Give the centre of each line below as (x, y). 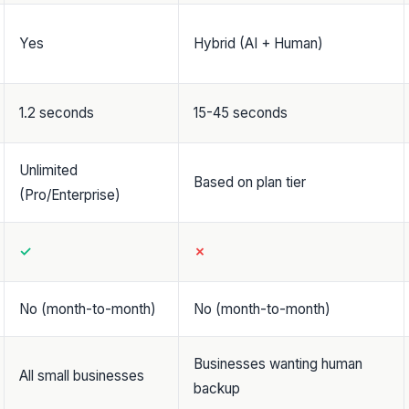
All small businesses (82, 376)
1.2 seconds (57, 113)
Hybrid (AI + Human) (258, 43)
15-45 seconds (241, 113)
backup (217, 388)
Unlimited (48, 170)
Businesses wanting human (278, 364)
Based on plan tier (250, 182)
